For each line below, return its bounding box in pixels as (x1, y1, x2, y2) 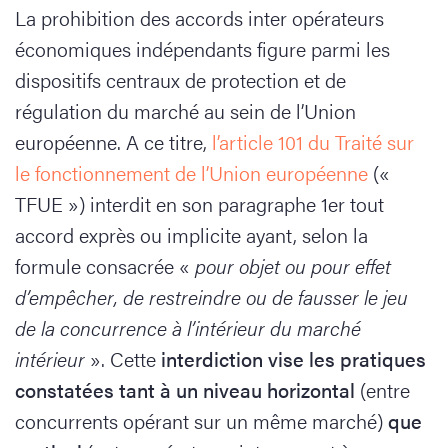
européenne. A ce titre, (15, 127, 207, 156)
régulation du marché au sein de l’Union (15, 96, 356, 125)
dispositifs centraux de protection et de (15, 65, 346, 94)
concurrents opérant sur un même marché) (15, 406, 388, 435)
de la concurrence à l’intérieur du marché (15, 313, 361, 342)
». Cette (85, 344, 161, 373)
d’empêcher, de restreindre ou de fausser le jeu (15, 282, 408, 311)
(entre (360, 375, 410, 404)
